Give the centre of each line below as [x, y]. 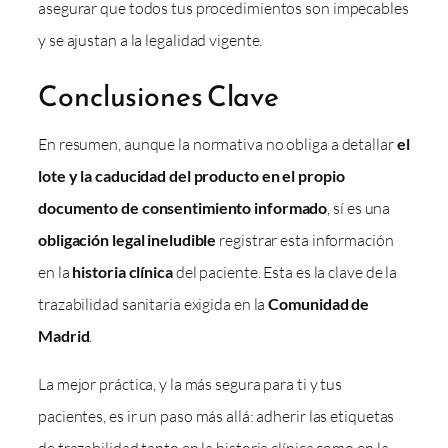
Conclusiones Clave [159, 95]
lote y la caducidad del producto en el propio [191, 175]
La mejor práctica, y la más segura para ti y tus [190, 383]
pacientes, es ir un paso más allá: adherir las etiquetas [216, 415]
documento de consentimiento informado [183, 207]
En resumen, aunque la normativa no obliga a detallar [217, 143]
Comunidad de [319, 303]
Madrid [64, 335]
